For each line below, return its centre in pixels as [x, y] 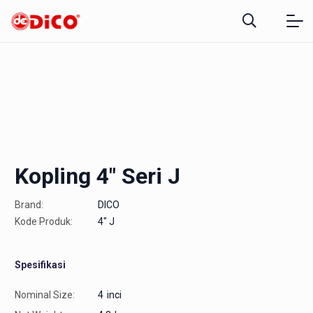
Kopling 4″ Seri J [97, 176]
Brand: [29, 204]
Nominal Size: [45, 294]
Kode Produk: [44, 221]
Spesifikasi [40, 264]
